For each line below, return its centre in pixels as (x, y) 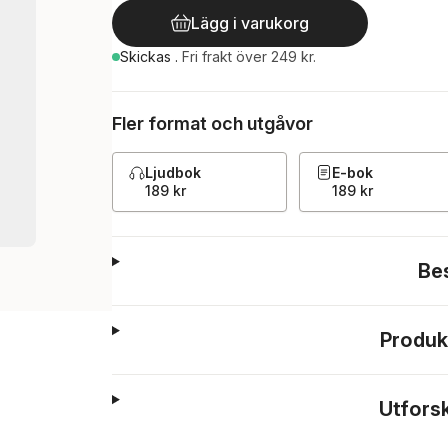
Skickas (147, 56)
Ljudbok (173, 172)
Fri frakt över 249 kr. (249, 56)
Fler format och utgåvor (212, 123)
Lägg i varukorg (250, 23)
